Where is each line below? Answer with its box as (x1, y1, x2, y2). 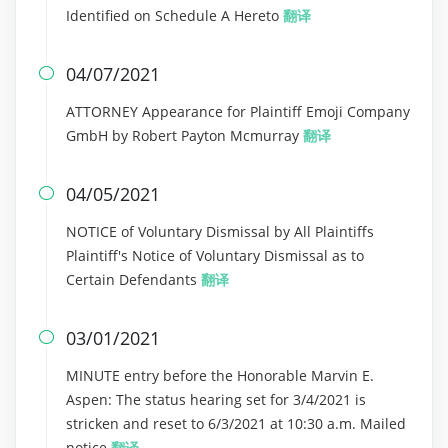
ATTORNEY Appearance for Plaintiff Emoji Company (66, 102, 410, 121)
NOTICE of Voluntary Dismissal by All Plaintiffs (66, 222, 374, 241)
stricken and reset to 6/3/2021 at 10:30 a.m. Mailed (66, 414, 406, 433)
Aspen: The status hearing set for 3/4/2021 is (66, 390, 366, 409)
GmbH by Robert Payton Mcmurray (66, 126, 303, 145)
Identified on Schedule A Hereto (66, 6, 283, 25)
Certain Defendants (66, 270, 201, 289)
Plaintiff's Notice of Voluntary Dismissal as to (66, 246, 364, 265)
